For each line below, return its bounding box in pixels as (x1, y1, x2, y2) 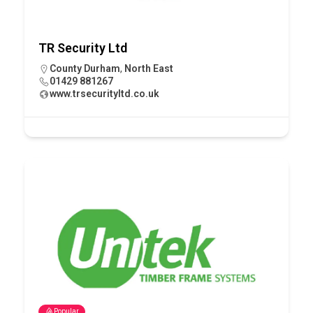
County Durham (50, 62, 120, 74)
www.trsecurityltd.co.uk (50, 87, 159, 99)
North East (124, 62, 173, 74)
